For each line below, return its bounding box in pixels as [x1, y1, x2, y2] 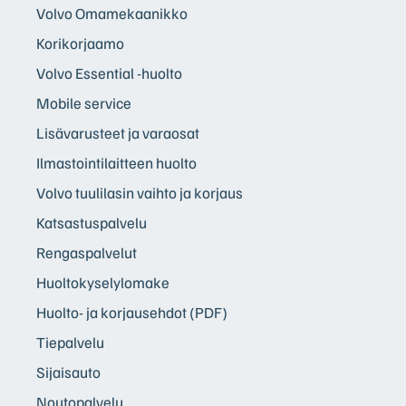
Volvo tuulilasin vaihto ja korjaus [36, 182, 243, 202]
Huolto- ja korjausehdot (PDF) [36, 302, 227, 322]
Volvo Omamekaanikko [36, 3, 188, 23]
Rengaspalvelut [36, 242, 137, 262]
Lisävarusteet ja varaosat [36, 122, 199, 142]
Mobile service [36, 92, 131, 112]
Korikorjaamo [36, 33, 124, 53]
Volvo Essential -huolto [36, 63, 182, 82]
